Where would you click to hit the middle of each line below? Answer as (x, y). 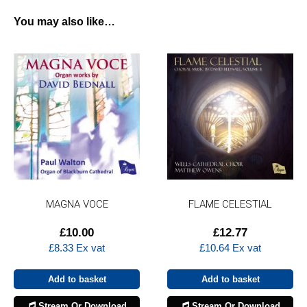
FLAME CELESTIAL (230, 204)
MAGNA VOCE (77, 204)
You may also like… (64, 21)
